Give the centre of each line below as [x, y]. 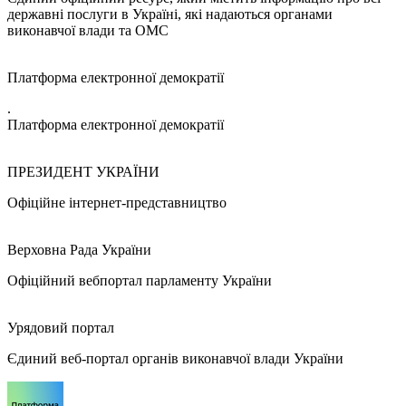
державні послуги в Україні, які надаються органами [170, 14]
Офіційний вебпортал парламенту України [140, 280]
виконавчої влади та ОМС [88, 30]
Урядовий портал [61, 328]
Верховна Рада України [79, 250]
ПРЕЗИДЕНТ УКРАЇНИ [83, 172]
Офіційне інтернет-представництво [117, 203]
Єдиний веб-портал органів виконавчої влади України [175, 358]
